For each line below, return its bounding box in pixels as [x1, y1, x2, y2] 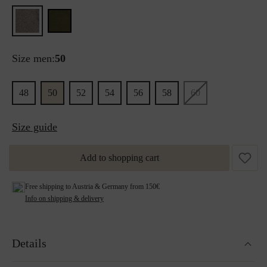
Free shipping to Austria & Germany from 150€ [25, 182, 160, 191]
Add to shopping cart [79, 153, 159, 163]
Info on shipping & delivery [25, 194, 104, 203]
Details [12, 237, 46, 250]
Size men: [12, 52, 55, 64]
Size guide [12, 121, 57, 133]
